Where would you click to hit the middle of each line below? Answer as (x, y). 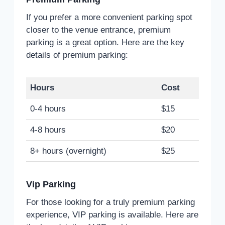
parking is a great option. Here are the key (105, 42)
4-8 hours (48, 130)
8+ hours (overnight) (68, 151)
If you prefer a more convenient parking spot (109, 17)
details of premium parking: (77, 55)
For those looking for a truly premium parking (110, 202)
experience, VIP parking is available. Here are (112, 214)
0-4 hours (48, 108)
